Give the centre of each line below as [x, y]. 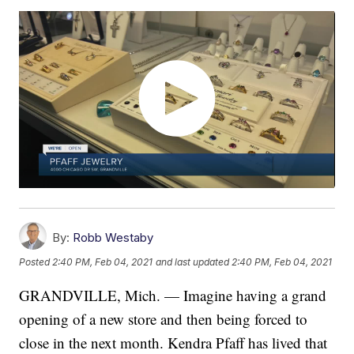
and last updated [193, 262]
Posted [36, 262]
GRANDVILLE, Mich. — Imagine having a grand [173, 296]
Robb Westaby [113, 238]
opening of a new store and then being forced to [164, 319]
